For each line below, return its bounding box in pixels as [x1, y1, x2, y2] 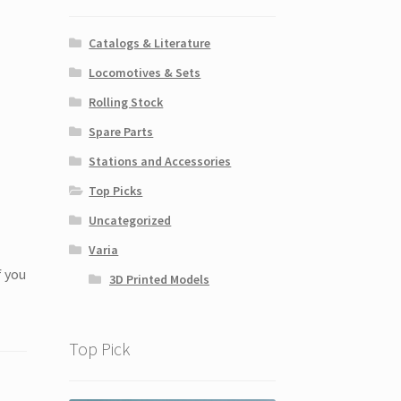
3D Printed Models [108, 270, 209, 287]
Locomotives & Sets [89, 64, 201, 81]
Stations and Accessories [89, 152, 232, 169]
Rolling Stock [89, 93, 164, 110]
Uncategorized [89, 211, 172, 228]
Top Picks [89, 182, 143, 199]
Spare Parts [89, 123, 154, 140]
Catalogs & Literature [89, 34, 211, 51]
